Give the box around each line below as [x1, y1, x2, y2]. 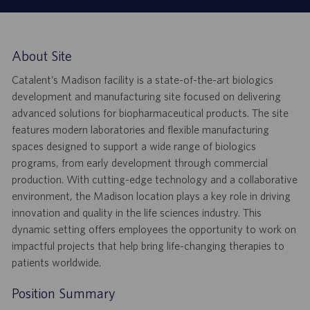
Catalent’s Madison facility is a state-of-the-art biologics [11, 73, 273, 86]
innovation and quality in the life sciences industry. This [11, 206, 262, 219]
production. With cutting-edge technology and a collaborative [11, 173, 298, 186]
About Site [11, 48, 72, 64]
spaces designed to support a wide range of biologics [11, 140, 256, 153]
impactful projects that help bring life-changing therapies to [11, 239, 284, 253]
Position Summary [11, 285, 116, 302]
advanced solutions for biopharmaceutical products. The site [11, 107, 289, 120]
